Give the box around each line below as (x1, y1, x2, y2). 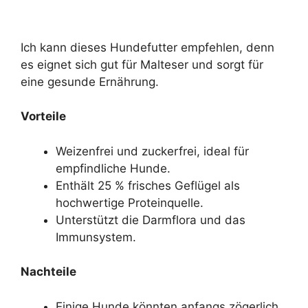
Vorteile (21, 109, 66, 124)
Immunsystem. (56, 230, 136, 244)
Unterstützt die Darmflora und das (56, 212, 245, 227)
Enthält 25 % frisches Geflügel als (56, 178, 240, 192)
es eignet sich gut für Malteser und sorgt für (21, 57, 263, 71)
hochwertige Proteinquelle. (56, 195, 203, 210)
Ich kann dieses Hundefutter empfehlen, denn (21, 40, 274, 54)
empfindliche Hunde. (56, 161, 170, 175)
